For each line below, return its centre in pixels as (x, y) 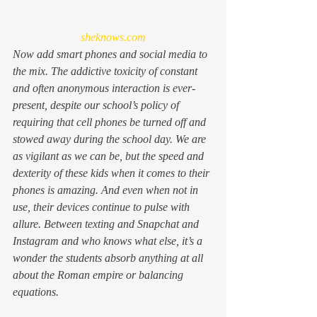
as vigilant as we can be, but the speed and (110, 156)
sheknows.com (113, 38)
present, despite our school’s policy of (97, 105)
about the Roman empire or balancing (99, 275)
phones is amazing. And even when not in (107, 190)
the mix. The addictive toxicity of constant (106, 71)
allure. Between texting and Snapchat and (107, 224)
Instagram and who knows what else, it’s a (109, 241)
